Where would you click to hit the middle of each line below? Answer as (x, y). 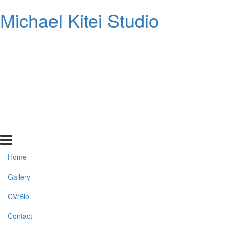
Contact (20, 216)
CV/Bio (18, 196)
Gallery (19, 177)
